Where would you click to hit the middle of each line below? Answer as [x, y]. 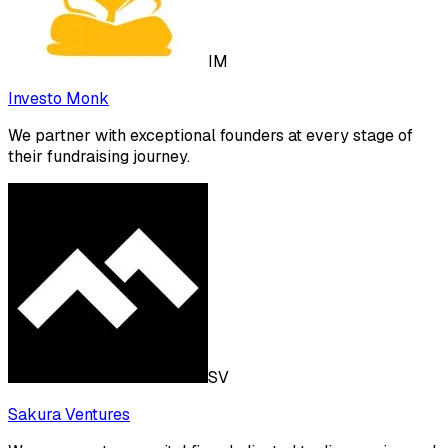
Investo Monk [58, 99]
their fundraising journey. [99, 157]
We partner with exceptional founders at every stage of [210, 136]
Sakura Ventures [69, 415]
